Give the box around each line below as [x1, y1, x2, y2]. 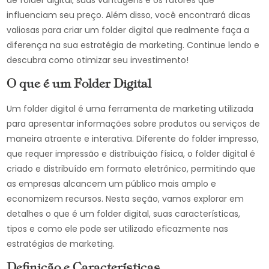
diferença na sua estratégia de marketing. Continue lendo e [7, 39, 260, 51]
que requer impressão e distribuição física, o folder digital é [7, 148, 256, 160]
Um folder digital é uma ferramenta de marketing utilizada [7, 103, 254, 115]
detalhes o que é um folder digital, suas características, [7, 208, 241, 220]
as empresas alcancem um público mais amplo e [7, 178, 217, 190]
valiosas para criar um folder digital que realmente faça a [7, 24, 250, 36]
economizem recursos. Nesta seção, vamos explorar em [7, 193, 244, 205]
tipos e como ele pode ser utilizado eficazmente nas [7, 223, 229, 235]
